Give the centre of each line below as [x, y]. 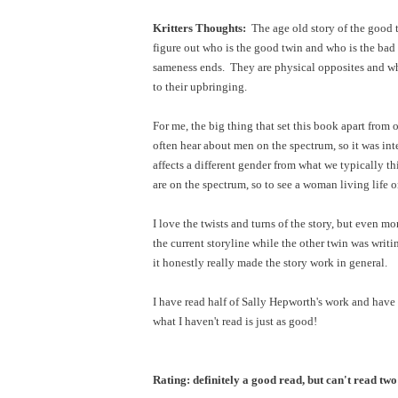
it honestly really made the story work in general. [273, 262]
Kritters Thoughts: [202, 28]
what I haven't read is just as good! [243, 321]
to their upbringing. [203, 86]
